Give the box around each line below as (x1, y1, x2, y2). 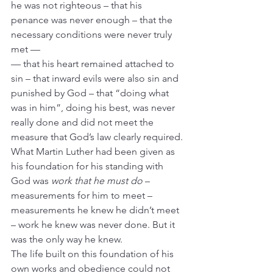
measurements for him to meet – (11, 190, 155, 201)
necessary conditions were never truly (11, 29, 174, 40)
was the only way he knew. (11, 233, 122, 245)
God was (11, 175, 51, 186)
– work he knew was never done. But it (11, 219, 177, 230)
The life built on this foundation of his (11, 248, 176, 260)
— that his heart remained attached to (11, 58, 177, 69)
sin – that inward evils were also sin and (11, 73, 181, 84)
